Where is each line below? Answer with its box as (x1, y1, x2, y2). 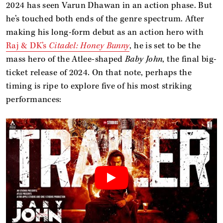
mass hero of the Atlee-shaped (6, 53, 125, 65)
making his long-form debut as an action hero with (6, 26, 204, 38)
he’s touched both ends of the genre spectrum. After (6, 13, 205, 24)
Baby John (125, 53, 163, 65)
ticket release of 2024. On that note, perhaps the (6, 67, 192, 78)
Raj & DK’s (6, 40, 49, 51)
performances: (6, 94, 62, 105)
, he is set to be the (129, 40, 201, 51)
